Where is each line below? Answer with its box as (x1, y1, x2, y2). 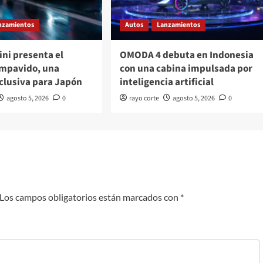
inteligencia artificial (119, 75, 214, 89)
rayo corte (129, 93, 159, 103)
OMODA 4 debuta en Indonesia (119, 48, 254, 62)
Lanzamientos (156, 19, 200, 30)
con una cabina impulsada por (119, 61, 252, 76)
